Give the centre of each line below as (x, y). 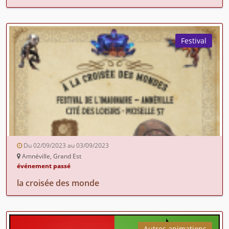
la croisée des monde (58, 183)
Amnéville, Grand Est (51, 156)
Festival (194, 40)
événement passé (44, 166)
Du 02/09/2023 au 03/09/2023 (65, 145)
